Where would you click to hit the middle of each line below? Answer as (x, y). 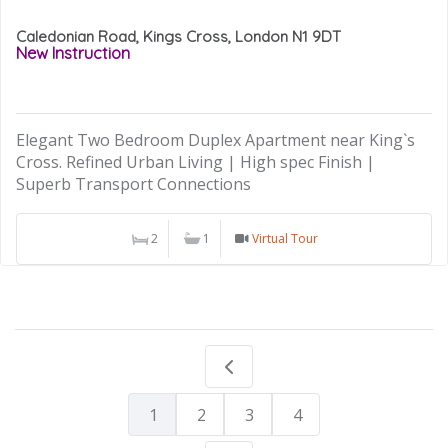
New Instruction (73, 52)
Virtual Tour (284, 239)
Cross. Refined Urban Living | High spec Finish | (195, 162)
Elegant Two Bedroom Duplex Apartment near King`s (215, 140)
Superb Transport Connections (133, 184)
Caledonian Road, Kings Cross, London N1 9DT (178, 36)
